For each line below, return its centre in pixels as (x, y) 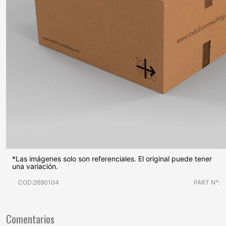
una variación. (35, 166)
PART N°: (206, 183)
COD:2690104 (39, 183)
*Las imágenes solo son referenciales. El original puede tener (112, 159)
